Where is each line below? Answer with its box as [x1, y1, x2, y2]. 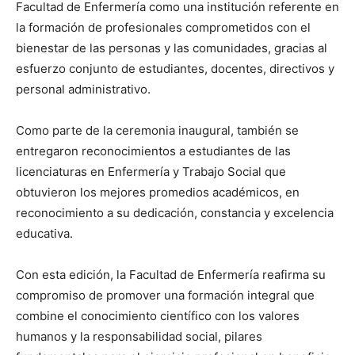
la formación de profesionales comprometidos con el [16, 20, 311, 36]
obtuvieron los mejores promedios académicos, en [16, 185, 300, 200]
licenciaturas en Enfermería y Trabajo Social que [16, 164, 286, 180]
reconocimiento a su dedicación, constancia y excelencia [16, 205, 334, 221]
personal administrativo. [16, 82, 151, 97]
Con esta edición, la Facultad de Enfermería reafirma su [16, 267, 326, 283]
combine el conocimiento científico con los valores [16, 308, 300, 324]
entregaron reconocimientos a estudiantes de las [16, 143, 291, 159]
